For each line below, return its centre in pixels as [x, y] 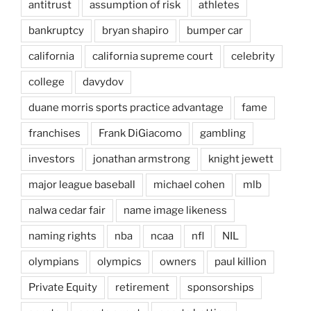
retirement [142, 287]
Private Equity [63, 287]
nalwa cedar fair [67, 210]
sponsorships [221, 287]
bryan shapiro [135, 30]
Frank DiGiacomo [140, 133]
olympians [54, 261]
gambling [223, 133]
